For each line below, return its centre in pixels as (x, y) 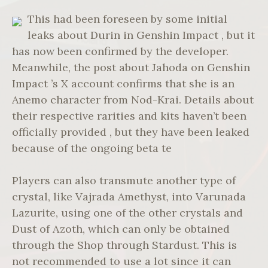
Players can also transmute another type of (124, 181)
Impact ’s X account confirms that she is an (123, 84)
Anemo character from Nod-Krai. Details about (133, 100)
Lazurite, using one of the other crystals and (127, 213)
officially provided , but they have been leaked (131, 132)
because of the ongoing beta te (92, 148)
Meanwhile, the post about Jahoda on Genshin (131, 68)
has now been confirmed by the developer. (120, 51)
